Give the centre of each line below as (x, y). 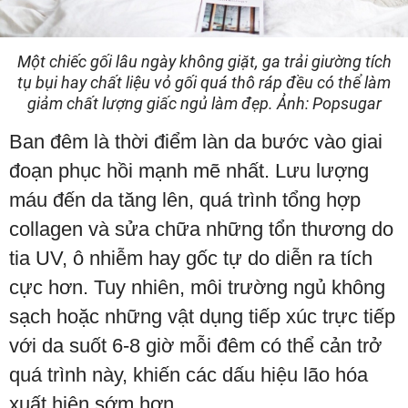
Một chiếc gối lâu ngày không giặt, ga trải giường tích (204, 61)
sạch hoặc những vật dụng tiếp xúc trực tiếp (202, 316)
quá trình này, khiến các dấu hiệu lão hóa (189, 375)
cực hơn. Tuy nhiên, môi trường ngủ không (197, 287)
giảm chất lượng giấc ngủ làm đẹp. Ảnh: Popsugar (204, 103)
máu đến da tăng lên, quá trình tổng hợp (185, 200)
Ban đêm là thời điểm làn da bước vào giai (196, 142)
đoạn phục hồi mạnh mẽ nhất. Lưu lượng (189, 171)
